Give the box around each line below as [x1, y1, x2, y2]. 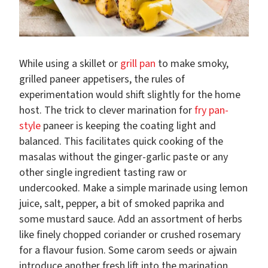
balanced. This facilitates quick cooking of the [19, 134, 223, 150]
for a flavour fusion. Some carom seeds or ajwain [19, 243, 237, 258]
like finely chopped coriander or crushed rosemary [19, 227, 240, 243]
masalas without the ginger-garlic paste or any [19, 150, 228, 165]
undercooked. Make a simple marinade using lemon [19, 181, 248, 196]
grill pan [120, 56, 156, 72]
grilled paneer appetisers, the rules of [19, 72, 185, 87]
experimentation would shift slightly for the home [19, 87, 240, 103]
